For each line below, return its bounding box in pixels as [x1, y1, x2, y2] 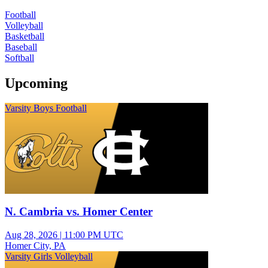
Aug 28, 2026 [5, 229, 57, 240]
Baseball [5, 41, 37, 52]
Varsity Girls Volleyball [5, 251, 93, 261]
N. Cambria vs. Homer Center [5, 205, 153, 218]
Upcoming [5, 75, 68, 91]
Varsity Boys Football [5, 103, 87, 114]
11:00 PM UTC [64, 229, 123, 240]
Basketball [5, 31, 44, 41]
